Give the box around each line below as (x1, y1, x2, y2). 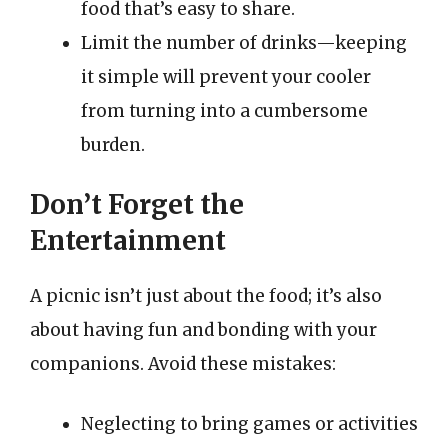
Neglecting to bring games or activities (81, 412, 418, 435)
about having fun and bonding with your (30, 319, 377, 341)
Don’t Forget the (30, 188, 244, 221)
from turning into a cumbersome (81, 99, 368, 122)
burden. (81, 133, 145, 156)
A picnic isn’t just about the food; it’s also (30, 285, 382, 307)
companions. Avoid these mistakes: (30, 353, 336, 375)
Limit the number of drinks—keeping (81, 31, 407, 54)
